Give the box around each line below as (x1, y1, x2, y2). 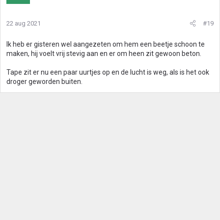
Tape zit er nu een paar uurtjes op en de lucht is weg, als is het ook (6, 68, 209, 76)
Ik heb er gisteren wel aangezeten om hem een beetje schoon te (6, 40, 205, 48)
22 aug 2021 (6, 20, 41, 27)
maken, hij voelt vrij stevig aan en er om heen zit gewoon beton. (6, 50, 201, 57)
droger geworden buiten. (6, 78, 82, 85)
